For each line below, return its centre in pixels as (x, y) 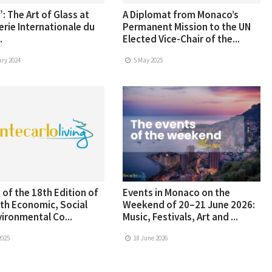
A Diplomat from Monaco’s (181, 15)
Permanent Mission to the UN (187, 27)
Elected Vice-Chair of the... (182, 39)
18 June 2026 (150, 238)
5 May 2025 (147, 60)
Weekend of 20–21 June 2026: (189, 205)
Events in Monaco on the (177, 193)
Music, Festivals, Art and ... (181, 217)
